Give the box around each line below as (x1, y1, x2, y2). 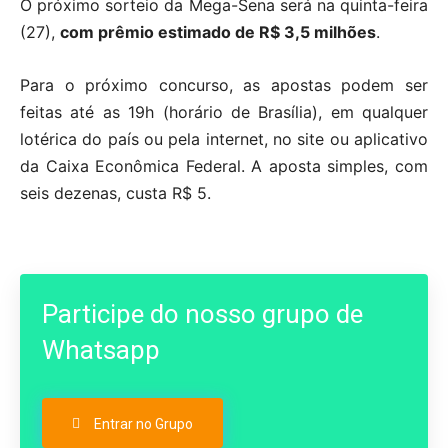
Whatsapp (42, 335, 160, 366)
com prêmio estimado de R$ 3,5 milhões (60, 22, 376, 43)
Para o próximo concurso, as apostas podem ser (20, 75, 428, 96)
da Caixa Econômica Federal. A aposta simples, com (20, 156, 428, 177)
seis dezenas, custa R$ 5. (20, 183, 211, 204)
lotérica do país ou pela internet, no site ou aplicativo (20, 129, 428, 150)
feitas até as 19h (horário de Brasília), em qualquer (20, 102, 428, 123)
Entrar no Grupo (94, 416, 193, 433)
